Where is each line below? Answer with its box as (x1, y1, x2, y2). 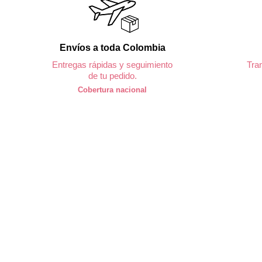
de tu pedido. (88, 71, 137, 81)
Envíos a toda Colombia (59, 43, 166, 53)
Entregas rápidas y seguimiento (52, 60, 173, 70)
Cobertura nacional (78, 85, 147, 95)
